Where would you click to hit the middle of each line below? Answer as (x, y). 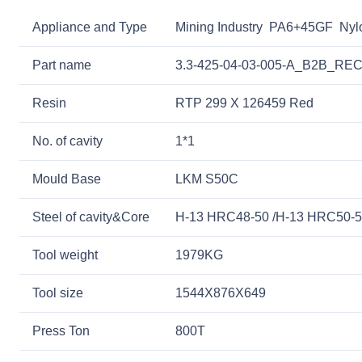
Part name (62, 65)
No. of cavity (67, 141)
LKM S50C (207, 179)
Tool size (58, 293)
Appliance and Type (90, 27)
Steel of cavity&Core (91, 217)
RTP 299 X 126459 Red (244, 103)
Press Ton (61, 330)
